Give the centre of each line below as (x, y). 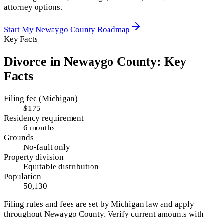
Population (23, 177)
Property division (34, 157)
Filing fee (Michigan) (41, 99)
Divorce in (34, 62)
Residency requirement (44, 118)
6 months (39, 128)
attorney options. (33, 7)
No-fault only (47, 147)
